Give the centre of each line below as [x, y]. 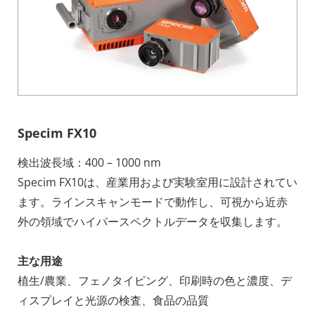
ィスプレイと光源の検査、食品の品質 [113, 301]
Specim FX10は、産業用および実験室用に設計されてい [157, 182]
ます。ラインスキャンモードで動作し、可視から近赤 [153, 202]
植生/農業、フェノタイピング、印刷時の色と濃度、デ [155, 281]
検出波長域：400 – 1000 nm [89, 163]
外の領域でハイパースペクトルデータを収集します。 [153, 222]
